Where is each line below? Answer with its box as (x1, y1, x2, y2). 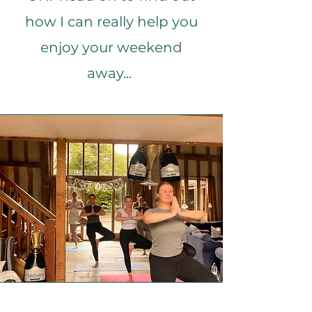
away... (87, 65, 135, 81)
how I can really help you (24, 13, 198, 30)
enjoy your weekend (40, 39, 182, 56)
